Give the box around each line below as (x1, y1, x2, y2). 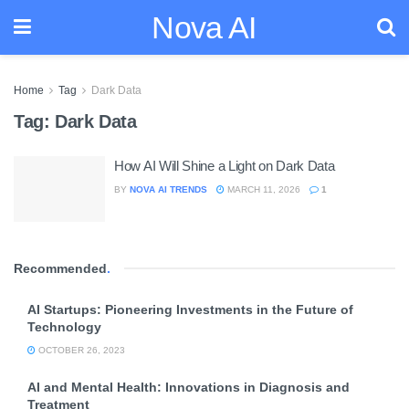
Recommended (14, 260, 107, 276)
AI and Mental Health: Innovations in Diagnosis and (27, 379, 350, 394)
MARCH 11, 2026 (225, 184, 300, 194)
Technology (27, 319, 101, 334)
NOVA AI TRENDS (130, 184, 207, 194)
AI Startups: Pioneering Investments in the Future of (27, 301, 353, 317)
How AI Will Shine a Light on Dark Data (114, 158, 335, 173)
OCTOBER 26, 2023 (36, 344, 125, 355)
